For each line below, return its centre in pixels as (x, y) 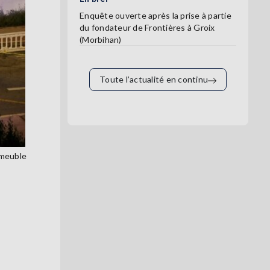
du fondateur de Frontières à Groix (147, 28)
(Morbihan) (101, 40)
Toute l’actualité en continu (154, 80)
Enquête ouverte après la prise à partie (155, 16)
